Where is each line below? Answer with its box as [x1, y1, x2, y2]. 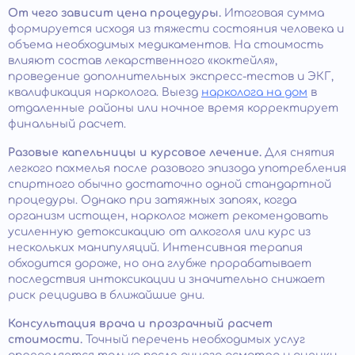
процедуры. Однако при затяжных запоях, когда [8, 193, 296, 206]
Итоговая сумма [221, 6, 324, 19]
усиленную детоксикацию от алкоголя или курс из [8, 225, 311, 238]
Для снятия [261, 146, 334, 158]
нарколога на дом [201, 86, 307, 98]
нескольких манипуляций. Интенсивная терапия [8, 241, 303, 254]
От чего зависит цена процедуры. [8, 6, 221, 19]
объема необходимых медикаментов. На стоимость [8, 38, 323, 51]
